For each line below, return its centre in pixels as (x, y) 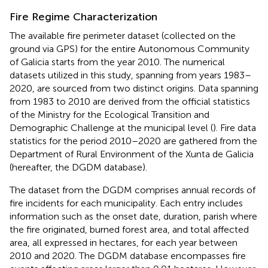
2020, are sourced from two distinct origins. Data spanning (134, 88)
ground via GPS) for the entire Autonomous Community (130, 48)
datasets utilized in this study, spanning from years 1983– (130, 75)
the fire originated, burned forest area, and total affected (129, 229)
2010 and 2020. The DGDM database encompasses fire (128, 255)
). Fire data (234, 127)
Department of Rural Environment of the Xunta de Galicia (132, 154)
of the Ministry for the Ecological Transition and (109, 114)
